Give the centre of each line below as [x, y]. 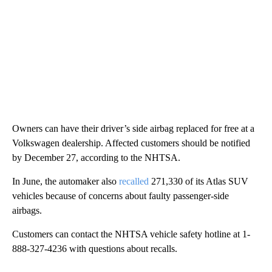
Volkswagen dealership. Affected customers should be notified [131, 143]
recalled [134, 181]
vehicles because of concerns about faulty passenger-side [121, 195]
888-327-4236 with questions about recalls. [95, 248]
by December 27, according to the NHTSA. [96, 157]
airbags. [27, 210]
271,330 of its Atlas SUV [199, 181]
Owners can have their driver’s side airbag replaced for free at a [133, 128]
